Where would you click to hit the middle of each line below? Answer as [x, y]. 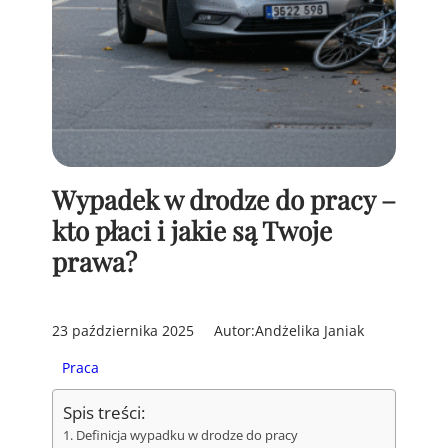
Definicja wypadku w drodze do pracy [186, 434]
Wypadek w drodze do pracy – [224, 200]
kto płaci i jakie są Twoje [192, 231]
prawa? [94, 262]
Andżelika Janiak [309, 330]
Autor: [234, 330]
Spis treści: [104, 413]
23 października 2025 [123, 330]
